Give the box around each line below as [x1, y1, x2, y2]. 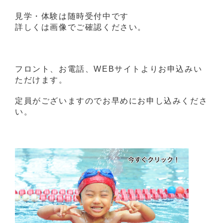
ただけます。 [15, 75, 68, 84]
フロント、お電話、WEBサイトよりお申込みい [15, 64, 203, 73]
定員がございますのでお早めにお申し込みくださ [15, 96, 208, 105]
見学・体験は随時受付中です [15, 11, 129, 20]
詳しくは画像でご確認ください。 [15, 22, 146, 31]
